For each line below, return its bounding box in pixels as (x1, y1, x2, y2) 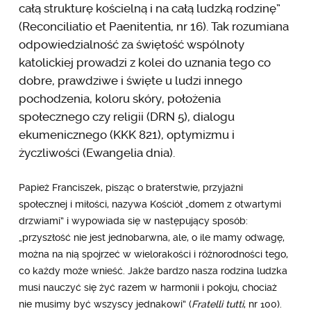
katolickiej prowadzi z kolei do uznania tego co (18, 55, 271, 69)
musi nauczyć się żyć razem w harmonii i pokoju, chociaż (18, 281, 277, 293)
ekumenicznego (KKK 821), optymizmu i (18, 127, 235, 142)
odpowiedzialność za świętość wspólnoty (18, 37, 244, 51)
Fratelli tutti (191, 298, 244, 310)
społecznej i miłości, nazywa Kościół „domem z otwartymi (18, 198, 281, 210)
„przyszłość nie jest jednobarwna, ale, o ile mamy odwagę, (18, 231, 285, 243)
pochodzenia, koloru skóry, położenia (18, 91, 221, 106)
